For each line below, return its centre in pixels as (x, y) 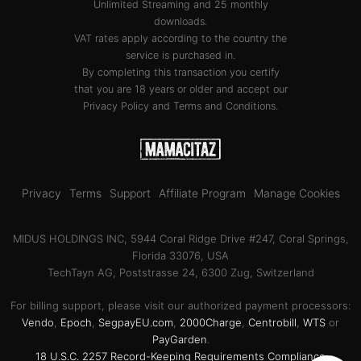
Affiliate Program (202, 193)
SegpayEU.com (136, 322)
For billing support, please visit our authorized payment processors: (180, 305)
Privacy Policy (116, 106)
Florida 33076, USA (180, 255)
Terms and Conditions (224, 106)
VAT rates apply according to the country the (180, 38)
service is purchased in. (180, 55)
